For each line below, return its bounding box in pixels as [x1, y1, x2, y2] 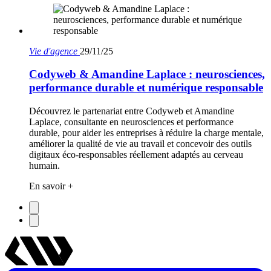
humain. [29, 160, 60, 171]
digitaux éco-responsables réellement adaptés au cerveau [29, 149, 243, 160]
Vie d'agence [29, 45, 77, 56]
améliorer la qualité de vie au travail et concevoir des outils [29, 138, 252, 149]
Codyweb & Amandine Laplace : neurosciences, [29, 68, 265, 81]
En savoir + [29, 180, 73, 191]
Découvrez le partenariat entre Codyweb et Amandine [29, 105, 234, 116]
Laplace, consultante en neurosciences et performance [29, 116, 233, 127]
